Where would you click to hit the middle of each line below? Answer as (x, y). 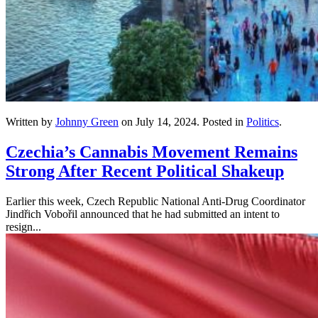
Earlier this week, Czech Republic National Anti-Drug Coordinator (155, 201)
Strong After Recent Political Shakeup (145, 171)
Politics (263, 121)
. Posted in (221, 121)
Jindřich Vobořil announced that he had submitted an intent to (143, 214)
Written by (31, 121)
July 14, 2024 (166, 121)
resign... (23, 226)
